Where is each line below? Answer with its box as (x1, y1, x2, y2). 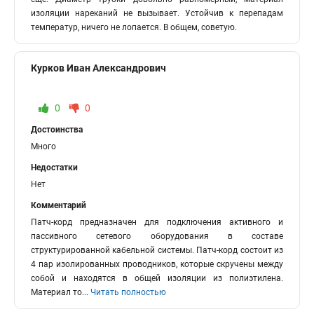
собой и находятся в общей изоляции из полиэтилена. (31, 273, 283, 283)
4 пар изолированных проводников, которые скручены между (31, 259, 283, 269)
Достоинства (31, 125, 83, 135)
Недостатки (31, 163, 78, 172)
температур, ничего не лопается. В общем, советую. (31, 22, 237, 32)
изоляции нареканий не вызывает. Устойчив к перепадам (31, 8, 283, 18)
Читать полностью (90, 287, 166, 297)
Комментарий (31, 200, 86, 210)
